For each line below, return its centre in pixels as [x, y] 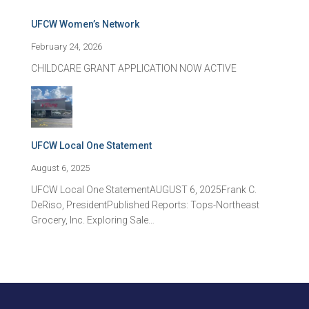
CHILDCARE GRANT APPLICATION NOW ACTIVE [134, 68]
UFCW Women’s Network [85, 24]
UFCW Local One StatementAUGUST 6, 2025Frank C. [144, 189]
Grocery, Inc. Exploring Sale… [93, 220]
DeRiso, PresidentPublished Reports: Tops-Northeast [145, 205]
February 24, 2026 [67, 46]
